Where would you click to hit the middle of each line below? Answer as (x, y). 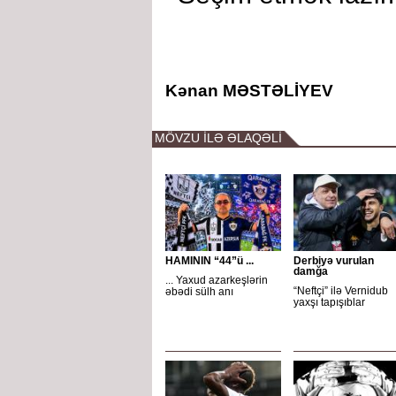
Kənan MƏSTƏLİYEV (249, 91)
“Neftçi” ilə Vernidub (341, 291)
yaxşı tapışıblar (329, 302)
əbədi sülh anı (199, 292)
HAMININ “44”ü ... (209, 261)
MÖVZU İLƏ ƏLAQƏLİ (218, 138)
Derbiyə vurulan (334, 261)
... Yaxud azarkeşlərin (217, 280)
